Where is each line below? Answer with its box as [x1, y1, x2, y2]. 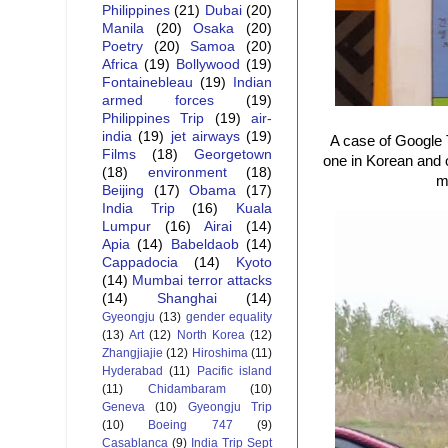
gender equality [185, 310, 273, 325]
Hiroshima [191, 346, 248, 361]
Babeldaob [170, 237, 239, 253]
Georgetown [194, 147, 272, 163]
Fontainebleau [102, 75, 193, 91]
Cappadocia [102, 255, 178, 271]
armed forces [102, 93, 214, 109]
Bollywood [176, 57, 240, 73]
